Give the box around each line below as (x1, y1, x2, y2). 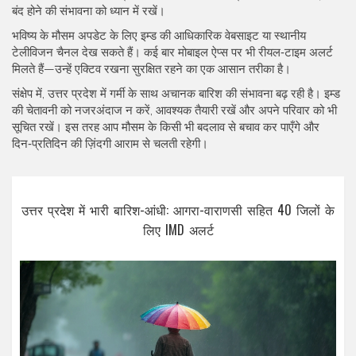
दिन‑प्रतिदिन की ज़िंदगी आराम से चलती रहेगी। (12, 137, 208, 151)
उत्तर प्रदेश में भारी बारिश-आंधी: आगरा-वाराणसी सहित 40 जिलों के (21, 200, 335, 219)
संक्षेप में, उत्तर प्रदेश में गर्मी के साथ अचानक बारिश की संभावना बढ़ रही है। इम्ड (12, 87, 340, 101)
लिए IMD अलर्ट (142, 220, 214, 239)
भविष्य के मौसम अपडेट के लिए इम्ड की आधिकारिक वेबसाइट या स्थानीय (12, 29, 306, 43)
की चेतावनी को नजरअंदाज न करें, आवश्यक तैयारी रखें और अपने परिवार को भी (12, 103, 337, 118)
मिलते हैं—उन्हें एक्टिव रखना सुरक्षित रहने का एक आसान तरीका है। (12, 62, 291, 76)
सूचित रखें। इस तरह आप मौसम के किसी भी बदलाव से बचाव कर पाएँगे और (12, 120, 319, 134)
